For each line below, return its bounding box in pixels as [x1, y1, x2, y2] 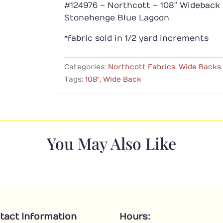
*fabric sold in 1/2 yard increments [64, 33, 209, 43]
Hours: [119, 211, 150, 222]
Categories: [64, 62, 108, 71]
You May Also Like [47, 132, 176, 154]
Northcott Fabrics [108, 62, 175, 71]
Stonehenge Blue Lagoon [64, 13, 169, 22]
